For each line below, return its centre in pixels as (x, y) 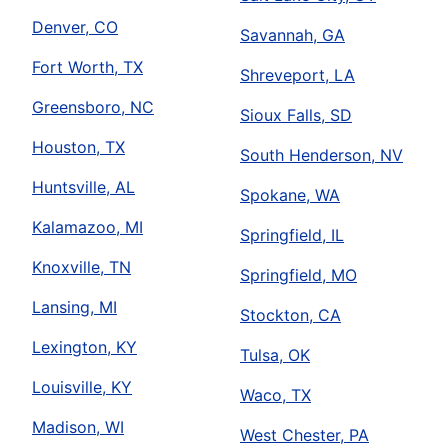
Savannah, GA (292, 35)
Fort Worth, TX (87, 67)
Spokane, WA (290, 195)
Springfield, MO (298, 275)
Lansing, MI (74, 307)
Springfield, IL (292, 235)
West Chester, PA (304, 435)
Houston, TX (78, 147)
